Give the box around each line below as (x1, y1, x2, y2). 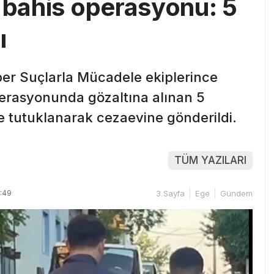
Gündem (220, 188, 253, 198)
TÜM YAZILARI (174, 154, 246, 166)
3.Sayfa (156, 188, 185, 198)
